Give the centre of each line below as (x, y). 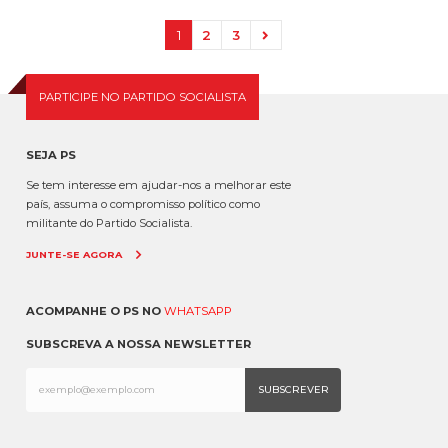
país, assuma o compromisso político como (143, 203)
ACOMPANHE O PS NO (95, 310)
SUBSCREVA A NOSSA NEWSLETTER (138, 343)
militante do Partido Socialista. (109, 222)
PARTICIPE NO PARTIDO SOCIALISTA (142, 97)
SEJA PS (51, 154)
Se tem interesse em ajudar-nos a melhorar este (158, 184)
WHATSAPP (198, 310)
